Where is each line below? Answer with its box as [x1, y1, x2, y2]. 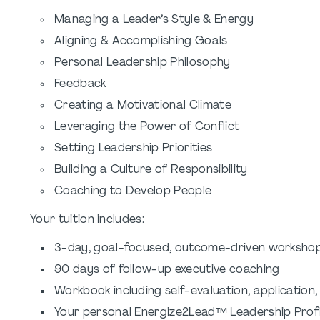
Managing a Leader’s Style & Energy [54, 14, 254, 26]
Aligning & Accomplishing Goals [54, 36, 228, 47]
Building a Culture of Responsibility [54, 164, 248, 176]
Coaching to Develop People [54, 186, 212, 197]
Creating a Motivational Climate [54, 100, 231, 111]
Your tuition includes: [30, 214, 145, 226]
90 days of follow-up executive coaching [54, 264, 280, 276]
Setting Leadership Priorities [54, 143, 213, 154]
